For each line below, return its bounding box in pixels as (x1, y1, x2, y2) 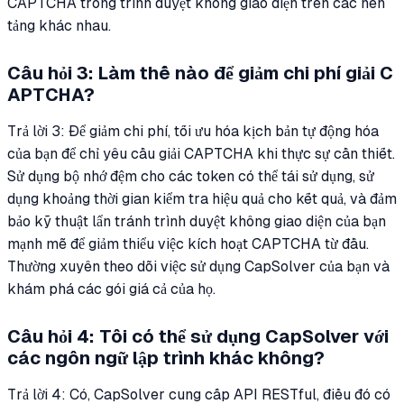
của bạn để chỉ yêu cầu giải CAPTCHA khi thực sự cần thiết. (7, 145, 395, 163)
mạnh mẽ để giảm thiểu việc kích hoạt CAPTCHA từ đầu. (7, 235, 369, 253)
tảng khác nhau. (7, 17, 111, 35)
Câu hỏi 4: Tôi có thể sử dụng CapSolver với (7, 326, 389, 347)
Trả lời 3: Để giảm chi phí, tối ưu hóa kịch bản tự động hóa (7, 123, 379, 141)
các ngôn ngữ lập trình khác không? (7, 348, 325, 369)
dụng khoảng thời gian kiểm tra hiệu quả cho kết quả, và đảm (7, 190, 397, 208)
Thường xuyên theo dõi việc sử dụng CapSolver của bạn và (7, 258, 390, 276)
